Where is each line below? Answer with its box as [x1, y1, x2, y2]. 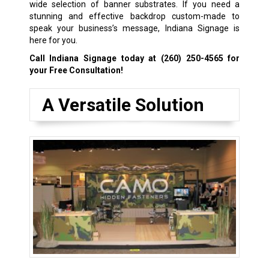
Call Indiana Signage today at [29, 53, 162, 64]
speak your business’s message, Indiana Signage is [29, 23, 240, 34]
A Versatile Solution [41, 94, 204, 116]
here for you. [29, 35, 77, 46]
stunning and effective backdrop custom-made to [29, 11, 240, 22]
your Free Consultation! [29, 65, 123, 76]
